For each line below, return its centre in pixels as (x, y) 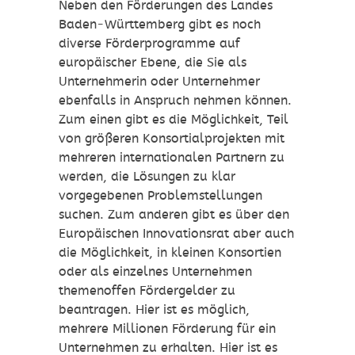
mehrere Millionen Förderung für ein (167, 329)
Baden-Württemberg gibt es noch (160, 25)
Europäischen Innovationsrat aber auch (176, 234)
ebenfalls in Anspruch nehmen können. (175, 101)
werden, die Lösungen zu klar (147, 177)
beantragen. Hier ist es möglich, (154, 310)
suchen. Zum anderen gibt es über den (174, 215)
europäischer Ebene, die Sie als (153, 63)
